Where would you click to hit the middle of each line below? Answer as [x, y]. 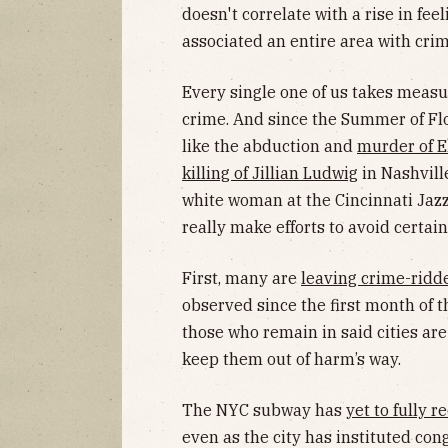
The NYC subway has [264, 409]
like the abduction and [269, 145]
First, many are [241, 277]
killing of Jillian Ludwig [270, 172]
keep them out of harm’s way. [291, 358]
